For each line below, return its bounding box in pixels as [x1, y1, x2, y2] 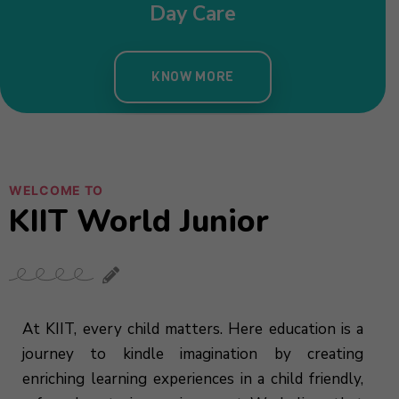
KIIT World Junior [9, 200, 269, 242]
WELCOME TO [9, 183, 103, 198]
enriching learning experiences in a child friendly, [22, 369, 363, 389]
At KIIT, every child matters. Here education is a [22, 319, 363, 339]
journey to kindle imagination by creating [22, 344, 363, 364]
